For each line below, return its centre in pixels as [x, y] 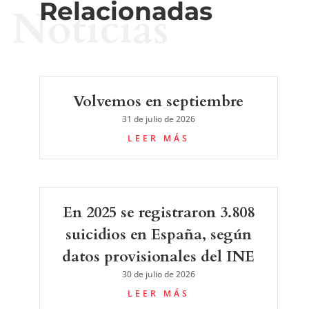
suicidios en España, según [158, 234]
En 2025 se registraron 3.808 [158, 212]
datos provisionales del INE [159, 256]
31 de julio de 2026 [158, 119]
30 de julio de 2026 [158, 274]
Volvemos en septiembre [159, 101]
